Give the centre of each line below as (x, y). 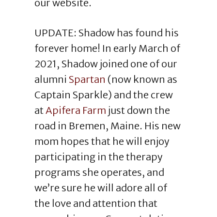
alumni (51, 79)
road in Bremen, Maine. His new (107, 126)
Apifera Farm (76, 110)
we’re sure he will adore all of (101, 188)
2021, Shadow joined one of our (106, 64)
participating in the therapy (98, 157)
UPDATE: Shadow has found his (106, 33)
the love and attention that (96, 203)
